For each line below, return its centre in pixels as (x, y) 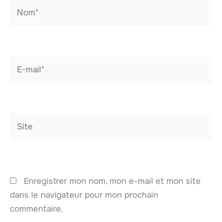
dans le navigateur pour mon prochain (84, 195)
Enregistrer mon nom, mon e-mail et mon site (112, 181)
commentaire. (36, 209)
